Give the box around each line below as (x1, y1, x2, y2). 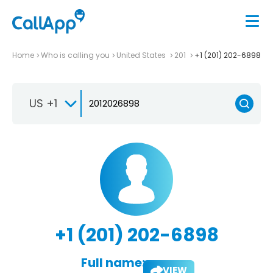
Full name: (80, 253, 145, 271)
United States (116, 49, 168, 60)
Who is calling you (41, 49, 110, 60)
